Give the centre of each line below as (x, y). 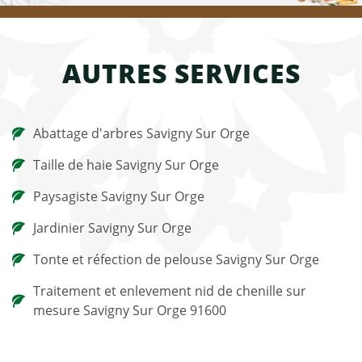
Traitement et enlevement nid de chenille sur (170, 291)
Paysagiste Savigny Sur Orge (119, 196)
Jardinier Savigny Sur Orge (112, 228)
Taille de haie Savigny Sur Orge (126, 165)
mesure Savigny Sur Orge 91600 (130, 310)
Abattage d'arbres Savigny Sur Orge (141, 133)
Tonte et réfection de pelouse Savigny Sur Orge (176, 259)
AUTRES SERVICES (181, 73)
